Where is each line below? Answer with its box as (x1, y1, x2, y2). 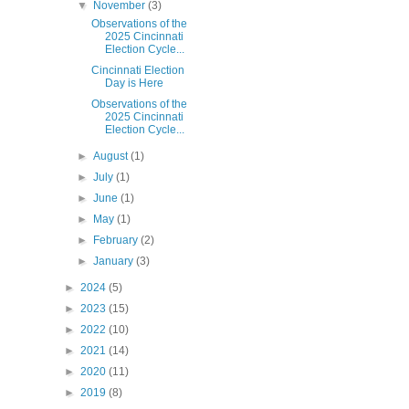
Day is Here (104, 77, 163, 89)
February (93, 234, 142, 246)
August (93, 150, 131, 163)
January (93, 255, 137, 267)
